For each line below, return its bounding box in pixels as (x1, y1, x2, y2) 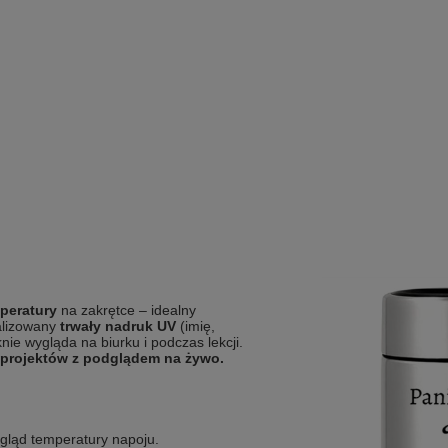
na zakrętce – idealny (57, 302, 196, 318)
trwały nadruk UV (60, 318, 176, 334)
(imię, (176, 318, 215, 334)
